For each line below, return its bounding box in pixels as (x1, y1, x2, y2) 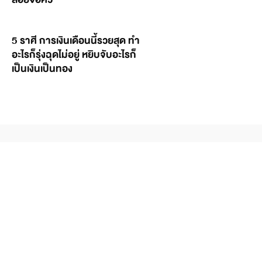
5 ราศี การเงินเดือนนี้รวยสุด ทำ (12, 32, 140, 49)
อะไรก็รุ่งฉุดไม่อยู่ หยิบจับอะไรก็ (12, 46, 136, 63)
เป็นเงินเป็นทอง (12, 60, 73, 77)
